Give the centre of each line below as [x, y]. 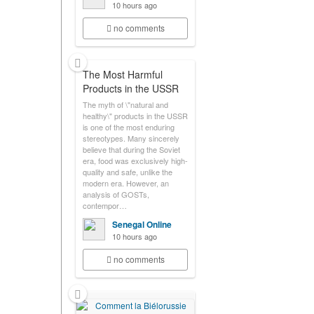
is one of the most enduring [129, 127]
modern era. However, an [126, 183]
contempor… [105, 205]
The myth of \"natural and [125, 104]
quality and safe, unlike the [128, 172]
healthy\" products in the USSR [135, 116]
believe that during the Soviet [131, 149]
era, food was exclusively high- [135, 161]
